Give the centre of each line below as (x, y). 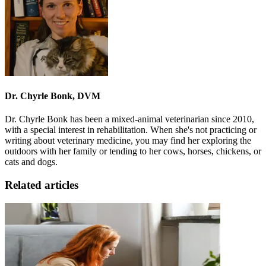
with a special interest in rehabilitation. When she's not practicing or (131, 130)
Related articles (42, 185)
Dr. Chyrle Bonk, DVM (53, 96)
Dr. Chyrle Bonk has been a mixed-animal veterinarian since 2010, (129, 119)
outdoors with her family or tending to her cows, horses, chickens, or (133, 151)
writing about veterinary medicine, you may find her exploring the (128, 141)
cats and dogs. (31, 162)
